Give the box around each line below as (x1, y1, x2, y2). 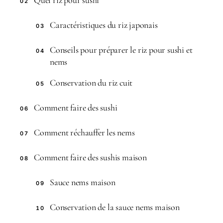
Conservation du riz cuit (50, 77, 133, 88)
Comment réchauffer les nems (34, 126, 135, 138)
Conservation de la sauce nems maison (50, 201, 180, 213)
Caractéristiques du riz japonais (50, 19, 158, 30)
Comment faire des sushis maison (34, 151, 147, 163)
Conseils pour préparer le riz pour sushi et (50, 44, 193, 55)
